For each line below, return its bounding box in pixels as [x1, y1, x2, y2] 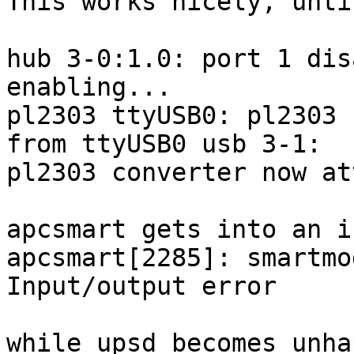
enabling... [6, 73, 186, 102]
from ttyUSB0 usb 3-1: [6, 130, 322, 159]
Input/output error [6, 272, 277, 301]
